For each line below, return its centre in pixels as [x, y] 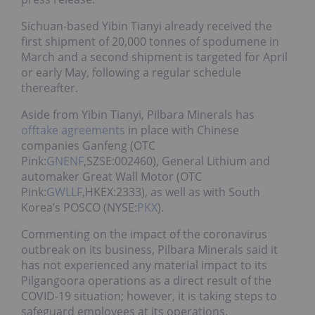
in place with [161, 130]
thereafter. [50, 88]
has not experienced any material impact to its [144, 265]
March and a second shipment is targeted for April [154, 57]
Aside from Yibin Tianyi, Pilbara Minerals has [138, 114]
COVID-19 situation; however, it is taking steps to [149, 296]
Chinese [218, 130]
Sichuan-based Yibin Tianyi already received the [147, 26]
